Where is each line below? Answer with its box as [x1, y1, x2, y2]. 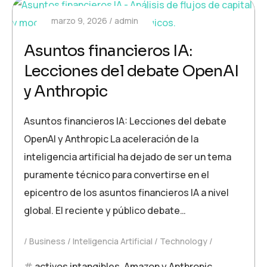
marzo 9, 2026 [51, 15, 107, 26]
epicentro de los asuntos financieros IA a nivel [24, 186, 229, 199]
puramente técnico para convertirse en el [24, 168, 209, 181]
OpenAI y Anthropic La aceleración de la [24, 132, 198, 145]
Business [29, 235, 66, 247]
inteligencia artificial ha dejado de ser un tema [24, 150, 231, 163]
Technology [160, 235, 207, 247]
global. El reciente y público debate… [24, 204, 186, 217]
